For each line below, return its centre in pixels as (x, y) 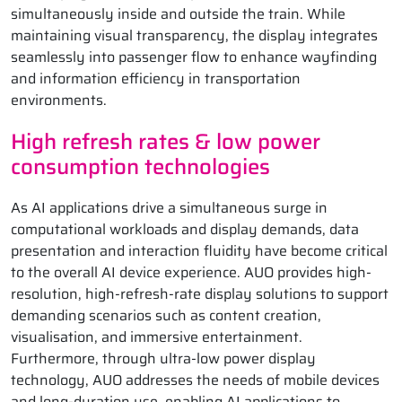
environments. (59, 100)
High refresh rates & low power (166, 142)
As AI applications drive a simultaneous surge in (169, 208)
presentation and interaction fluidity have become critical (199, 251)
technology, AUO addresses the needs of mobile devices (195, 380)
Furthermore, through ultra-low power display (163, 359)
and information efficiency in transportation (156, 79)
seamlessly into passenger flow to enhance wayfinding (194, 57)
